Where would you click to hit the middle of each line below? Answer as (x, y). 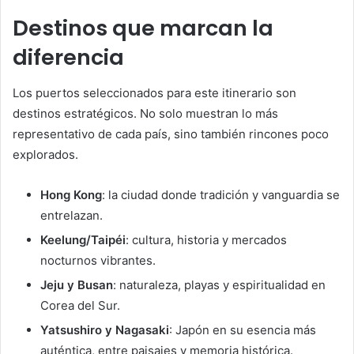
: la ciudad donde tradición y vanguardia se (221, 194)
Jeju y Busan (77, 284)
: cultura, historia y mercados (206, 239)
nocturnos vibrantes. (98, 260)
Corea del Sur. (80, 305)
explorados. (45, 154)
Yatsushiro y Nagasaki (105, 330)
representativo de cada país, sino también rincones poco (171, 134)
